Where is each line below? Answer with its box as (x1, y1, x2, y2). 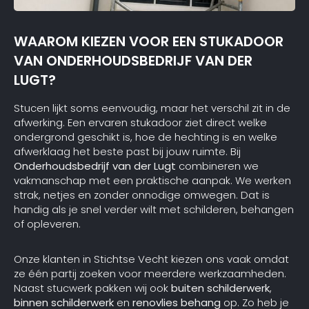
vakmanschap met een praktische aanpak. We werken (14, 173, 291, 188)
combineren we (176, 159, 259, 174)
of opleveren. (14, 217, 81, 232)
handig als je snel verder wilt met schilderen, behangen (14, 202, 294, 217)
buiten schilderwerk (171, 281, 270, 296)
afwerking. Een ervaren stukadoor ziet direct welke (14, 115, 267, 130)
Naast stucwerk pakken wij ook (14, 281, 171, 296)
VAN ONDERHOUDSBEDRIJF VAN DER (14, 50, 252, 70)
